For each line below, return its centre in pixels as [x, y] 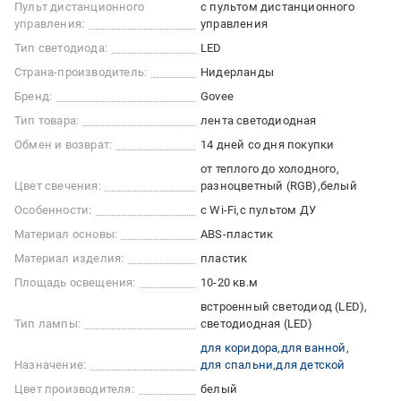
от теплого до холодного [269, 169]
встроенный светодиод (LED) [283, 307]
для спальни [237, 365]
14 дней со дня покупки [268, 145]
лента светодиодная [259, 120]
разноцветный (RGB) [259, 186]
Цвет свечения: [58, 186]
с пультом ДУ [278, 210]
